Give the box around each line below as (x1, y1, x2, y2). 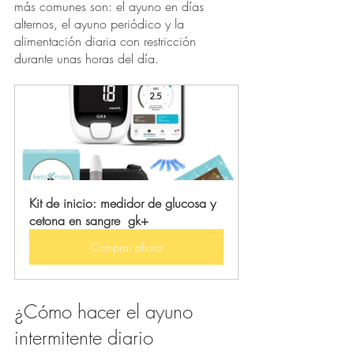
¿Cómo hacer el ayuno (14, 299, 198, 325)
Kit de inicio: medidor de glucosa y (29, 194, 220, 213)
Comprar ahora (90, 239, 163, 255)
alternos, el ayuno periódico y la (14, 15, 188, 33)
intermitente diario (14, 325, 159, 351)
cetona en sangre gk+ (29, 212, 149, 230)
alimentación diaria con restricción (14, 32, 200, 51)
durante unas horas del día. (14, 50, 163, 68)
